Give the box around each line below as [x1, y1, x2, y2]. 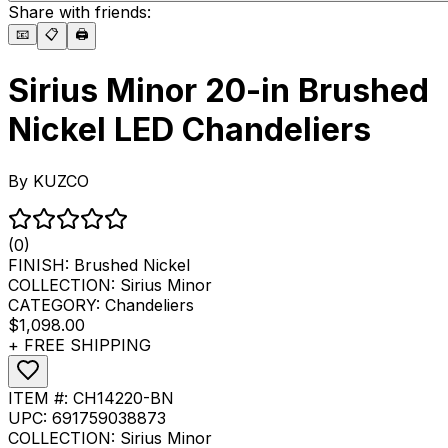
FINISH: [8, 254, 74, 275]
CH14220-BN [73, 387, 174, 408]
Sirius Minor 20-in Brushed [8, 71, 429, 111]
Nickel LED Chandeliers [8, 110, 371, 150]
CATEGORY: [8, 294, 105, 315]
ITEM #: [8, 387, 73, 408]
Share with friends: [8, 2, 151, 22]
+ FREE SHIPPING [8, 334, 151, 355]
